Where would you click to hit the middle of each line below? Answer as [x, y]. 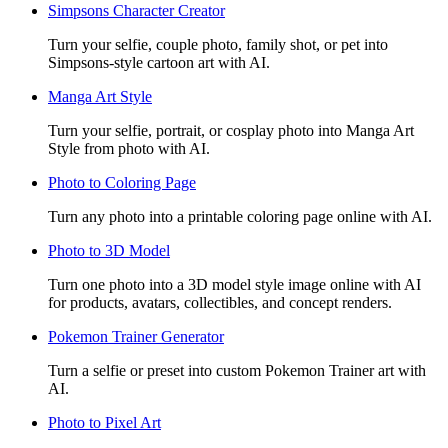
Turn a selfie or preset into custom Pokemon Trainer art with [237, 370]
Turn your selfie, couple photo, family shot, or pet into [218, 44]
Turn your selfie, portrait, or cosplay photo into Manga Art [231, 130]
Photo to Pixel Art [104, 422]
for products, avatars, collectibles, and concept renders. [220, 302]
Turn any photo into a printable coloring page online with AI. [240, 216]
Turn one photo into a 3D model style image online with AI [234, 284]
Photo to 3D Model [109, 250]
